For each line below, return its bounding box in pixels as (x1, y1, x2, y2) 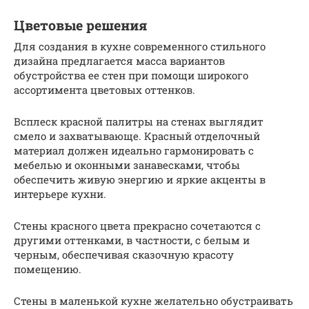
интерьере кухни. (14, 186, 106, 201)
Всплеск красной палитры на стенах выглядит (14, 114, 263, 128)
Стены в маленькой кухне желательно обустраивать (14, 293, 293, 308)
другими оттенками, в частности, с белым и (14, 232, 250, 247)
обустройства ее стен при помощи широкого (14, 68, 248, 82)
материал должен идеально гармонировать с (14, 143, 254, 157)
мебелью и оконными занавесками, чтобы (14, 157, 240, 172)
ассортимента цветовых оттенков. (14, 82, 195, 97)
